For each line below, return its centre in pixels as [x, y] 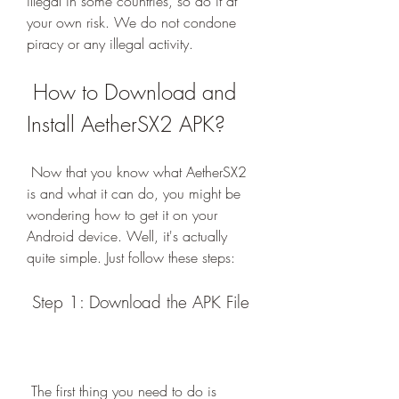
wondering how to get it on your [122, 215]
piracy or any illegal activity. [110, 44]
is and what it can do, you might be [134, 193]
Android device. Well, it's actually [127, 236]
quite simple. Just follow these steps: [131, 257]
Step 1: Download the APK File [141, 302]
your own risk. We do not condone [131, 22]
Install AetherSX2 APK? [126, 124]
